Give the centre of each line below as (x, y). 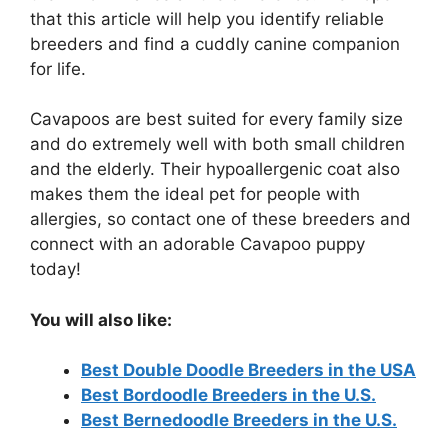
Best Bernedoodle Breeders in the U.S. (239, 420)
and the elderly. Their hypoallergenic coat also (215, 169)
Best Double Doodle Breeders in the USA (248, 370)
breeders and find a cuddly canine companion (215, 43)
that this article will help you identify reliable (207, 18)
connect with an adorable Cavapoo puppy (197, 244)
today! (55, 269)
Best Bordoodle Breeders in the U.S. (228, 395)
